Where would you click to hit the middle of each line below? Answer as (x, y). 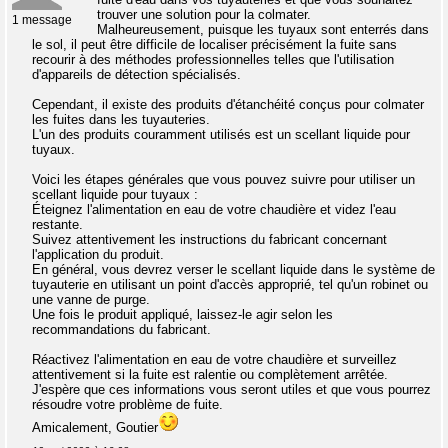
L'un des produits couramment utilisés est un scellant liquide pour (221, 134)
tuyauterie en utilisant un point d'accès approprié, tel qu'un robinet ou (230, 284)
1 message (42, 20)
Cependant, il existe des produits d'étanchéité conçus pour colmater (228, 104)
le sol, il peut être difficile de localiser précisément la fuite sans (214, 44)
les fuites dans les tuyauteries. (121, 119)
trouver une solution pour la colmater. (204, 14)
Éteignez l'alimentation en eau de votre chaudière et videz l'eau (214, 209)
